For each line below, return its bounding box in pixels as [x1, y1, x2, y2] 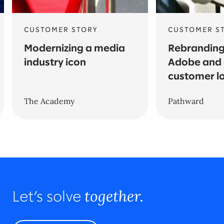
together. [84, 186, 143, 206]
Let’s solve [12, 190, 84, 205]
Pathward [168, 96, 204, 106]
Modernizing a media [24, 44, 125, 54]
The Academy [24, 96, 74, 106]
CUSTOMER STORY [24, 27, 97, 34]
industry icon [24, 58, 86, 68]
